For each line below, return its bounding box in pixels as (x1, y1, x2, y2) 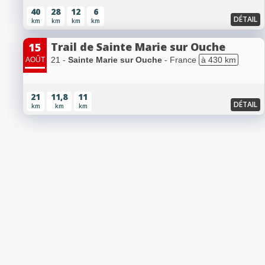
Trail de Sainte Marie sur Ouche (51, 40, 225, 54)
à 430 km (201, 55, 236, 65)
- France (162, 55, 199, 65)
